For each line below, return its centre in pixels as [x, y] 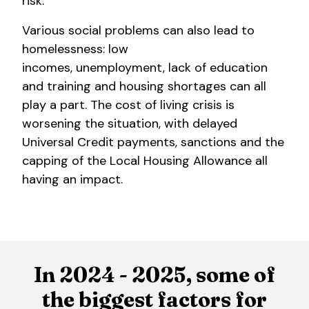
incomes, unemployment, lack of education [145, 68]
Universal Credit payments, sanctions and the [153, 142]
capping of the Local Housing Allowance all [145, 161]
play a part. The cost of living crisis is [128, 105]
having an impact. [72, 180]
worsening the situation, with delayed [130, 124]
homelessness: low [75, 49]
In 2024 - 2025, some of [154, 275]
